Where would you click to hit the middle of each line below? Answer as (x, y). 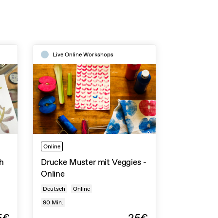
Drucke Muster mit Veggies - (94, 162)
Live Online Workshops (83, 54)
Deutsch (54, 189)
